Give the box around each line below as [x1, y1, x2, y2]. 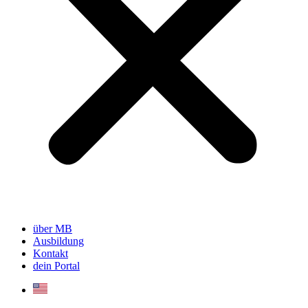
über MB [33, 223, 72, 234]
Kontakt [33, 247, 68, 259]
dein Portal [33, 260, 80, 272]
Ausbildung [33, 235, 84, 247]
